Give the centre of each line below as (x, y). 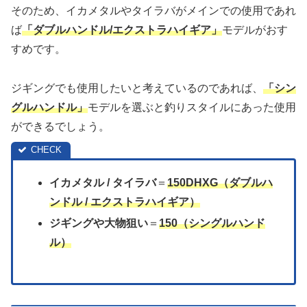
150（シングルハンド (212, 223)
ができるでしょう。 (60, 126)
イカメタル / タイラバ (103, 182)
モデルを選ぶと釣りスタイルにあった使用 (192, 107)
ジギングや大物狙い (99, 223)
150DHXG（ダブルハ (220, 182)
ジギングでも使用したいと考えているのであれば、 (137, 88)
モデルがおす (255, 29)
